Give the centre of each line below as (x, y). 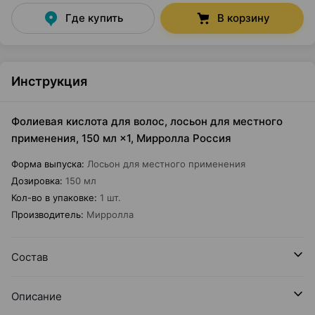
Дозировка (36, 181)
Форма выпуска (46, 164)
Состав (30, 257)
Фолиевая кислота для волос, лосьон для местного (147, 121)
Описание (37, 296)
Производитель (46, 214)
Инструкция (49, 81)
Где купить (94, 18)
